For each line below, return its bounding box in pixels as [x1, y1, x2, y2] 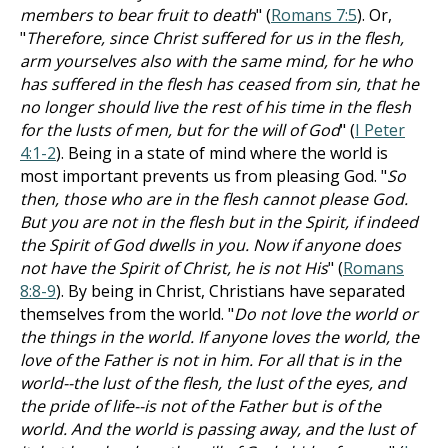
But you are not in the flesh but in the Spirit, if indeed [20, 211, 418, 233]
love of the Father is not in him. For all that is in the [20, 349, 401, 371]
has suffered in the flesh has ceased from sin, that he [20, 73, 419, 95]
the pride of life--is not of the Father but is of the [20, 395, 381, 417]
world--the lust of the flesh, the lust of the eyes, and [20, 372, 406, 394]
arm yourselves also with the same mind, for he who [20, 50, 413, 72]
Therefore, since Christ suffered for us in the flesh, [26, 27, 404, 49]
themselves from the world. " [20, 303, 234, 325]
